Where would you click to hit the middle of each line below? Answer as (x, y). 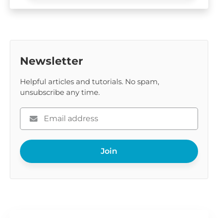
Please (34, 115)
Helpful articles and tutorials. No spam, (90, 81)
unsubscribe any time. (60, 92)
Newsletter (51, 61)
